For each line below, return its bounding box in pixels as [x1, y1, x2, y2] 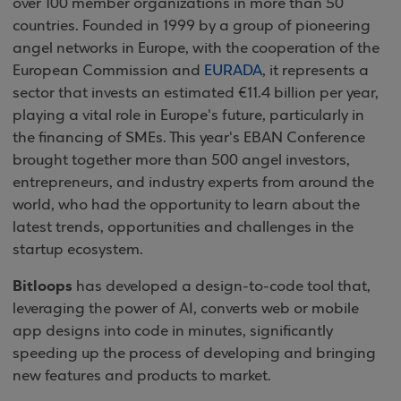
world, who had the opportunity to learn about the [13, 197, 360, 214]
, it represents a [262, 63, 369, 80]
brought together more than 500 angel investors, [13, 152, 350, 169]
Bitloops [13, 276, 76, 296]
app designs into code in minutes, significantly [13, 323, 333, 340]
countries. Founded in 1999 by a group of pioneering [13, 18, 371, 35]
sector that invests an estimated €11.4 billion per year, [13, 85, 379, 102]
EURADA [204, 63, 262, 80]
